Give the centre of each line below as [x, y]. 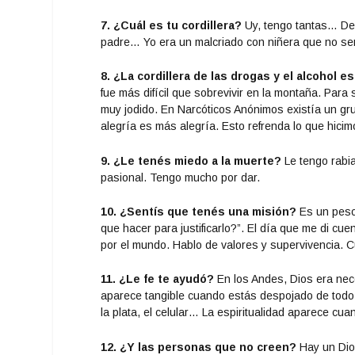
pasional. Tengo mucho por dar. [181, 177]
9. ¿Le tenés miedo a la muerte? [191, 160]
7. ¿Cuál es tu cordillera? [172, 25]
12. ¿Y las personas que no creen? [199, 347]
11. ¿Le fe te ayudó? [158, 279]
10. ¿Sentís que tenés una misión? [199, 211]
